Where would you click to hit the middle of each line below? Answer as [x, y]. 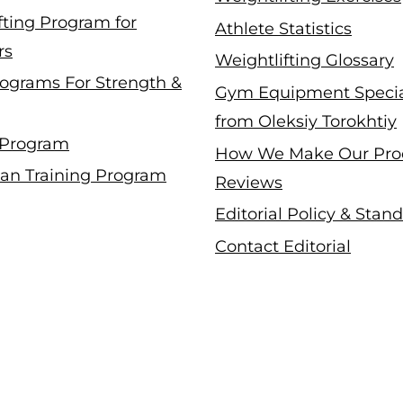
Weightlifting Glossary [304, 61]
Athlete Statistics [283, 28]
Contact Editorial [283, 246]
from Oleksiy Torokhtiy [306, 121]
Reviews [249, 182]
